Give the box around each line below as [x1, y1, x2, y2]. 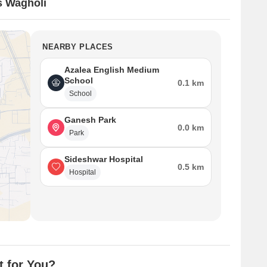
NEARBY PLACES [42, 42, 113, 51]
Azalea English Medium [64, 65, 159, 74]
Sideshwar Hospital [64, 154, 143, 164]
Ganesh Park [64, 115, 116, 125]
